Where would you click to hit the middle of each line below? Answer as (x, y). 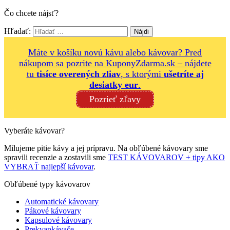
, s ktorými (142, 74)
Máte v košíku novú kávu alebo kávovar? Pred (115, 52)
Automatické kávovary (62, 202)
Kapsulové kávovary (58, 220)
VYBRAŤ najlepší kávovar (49, 167)
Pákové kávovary (53, 211)
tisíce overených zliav (78, 74)
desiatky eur (114, 85)
